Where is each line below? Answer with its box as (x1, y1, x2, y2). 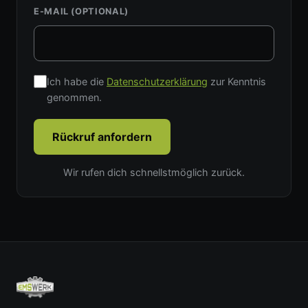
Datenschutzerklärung (107, 76, 208, 88)
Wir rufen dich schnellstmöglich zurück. (63, 166, 245, 179)
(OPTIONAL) (71, 6, 129, 17)
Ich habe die (47, 76, 107, 88)
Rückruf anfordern (52, 130, 152, 144)
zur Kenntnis (208, 76, 266, 88)
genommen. (47, 91, 102, 104)
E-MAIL (34, 6, 71, 17)
